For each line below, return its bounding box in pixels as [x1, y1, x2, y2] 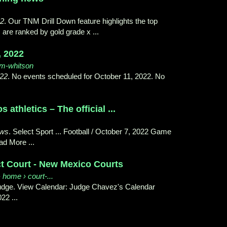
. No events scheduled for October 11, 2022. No [8, 72, 165, 81]
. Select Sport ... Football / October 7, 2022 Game [9, 127, 171, 136]
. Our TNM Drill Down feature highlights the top [4, 17, 158, 26]
